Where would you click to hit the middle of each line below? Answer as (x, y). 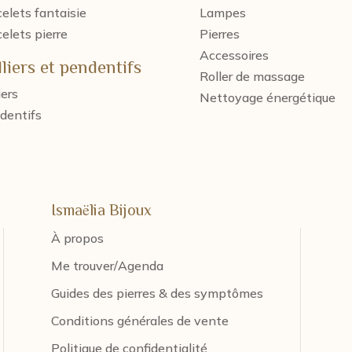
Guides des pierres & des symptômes (157, 293)
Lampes (222, 12)
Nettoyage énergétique (267, 97)
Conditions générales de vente (139, 321)
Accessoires (234, 55)
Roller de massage (252, 76)
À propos (77, 238)
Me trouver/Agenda (107, 266)
